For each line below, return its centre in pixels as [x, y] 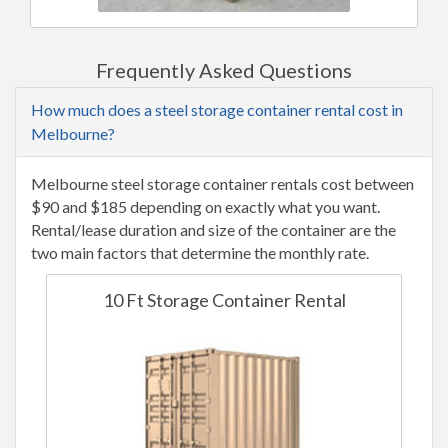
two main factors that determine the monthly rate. [200, 252]
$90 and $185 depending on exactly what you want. [205, 206]
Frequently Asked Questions [224, 69]
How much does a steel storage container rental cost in [217, 109]
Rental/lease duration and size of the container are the [213, 229]
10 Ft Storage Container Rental [224, 299]
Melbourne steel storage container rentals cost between [222, 183]
